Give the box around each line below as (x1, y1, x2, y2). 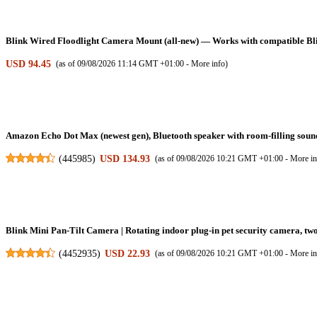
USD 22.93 (105, 247, 151, 259)
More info (190, 58, 225, 69)
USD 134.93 (100, 152, 151, 164)
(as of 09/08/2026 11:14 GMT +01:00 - (55, 58, 191, 69)
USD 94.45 (6, 57, 51, 69)
